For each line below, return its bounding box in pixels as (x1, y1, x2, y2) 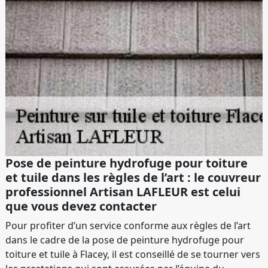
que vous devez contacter (5, 198, 157, 215)
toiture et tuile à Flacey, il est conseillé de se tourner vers (5, 248, 260, 261)
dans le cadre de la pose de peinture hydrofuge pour (5, 233, 244, 247)
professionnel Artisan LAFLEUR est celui (5, 184, 240, 200)
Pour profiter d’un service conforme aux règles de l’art (5, 219, 251, 233)
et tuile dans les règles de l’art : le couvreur (5, 169, 261, 186)
